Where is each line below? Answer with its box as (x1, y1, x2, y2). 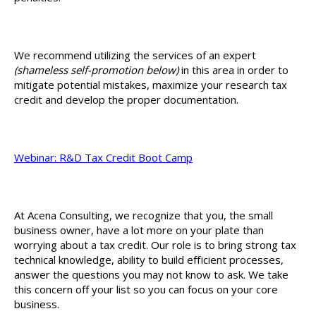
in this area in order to (178, 63, 288, 77)
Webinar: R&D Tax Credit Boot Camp (14, 150, 193, 164)
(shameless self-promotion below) (14, 63, 178, 77)
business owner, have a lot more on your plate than (14, 223, 264, 237)
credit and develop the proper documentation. (14, 92, 238, 107)
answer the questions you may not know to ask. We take (14, 267, 288, 281)
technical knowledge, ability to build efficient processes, (14, 253, 284, 267)
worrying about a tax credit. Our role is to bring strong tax (14, 238, 296, 252)
